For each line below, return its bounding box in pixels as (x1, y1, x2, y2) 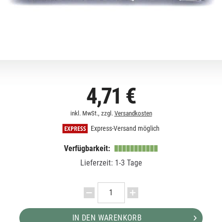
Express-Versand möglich (89, 124, 160, 133)
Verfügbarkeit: (64, 143, 112, 153)
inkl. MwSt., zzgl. (70, 109, 114, 117)
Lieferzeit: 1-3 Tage (80, 158, 142, 167)
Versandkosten (114, 109, 152, 117)
